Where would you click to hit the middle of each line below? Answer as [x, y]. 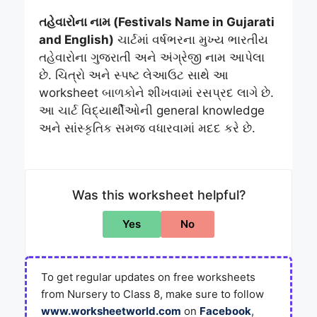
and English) [76, 39]
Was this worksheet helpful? [158, 195]
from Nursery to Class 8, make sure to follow [152, 294]
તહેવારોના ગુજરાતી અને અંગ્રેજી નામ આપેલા [152, 57]
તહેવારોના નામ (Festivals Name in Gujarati [157, 22]
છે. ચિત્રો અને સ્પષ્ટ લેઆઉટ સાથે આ [134, 75]
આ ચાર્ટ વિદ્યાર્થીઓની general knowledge [152, 110]
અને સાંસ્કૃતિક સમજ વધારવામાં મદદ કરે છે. [147, 128]
